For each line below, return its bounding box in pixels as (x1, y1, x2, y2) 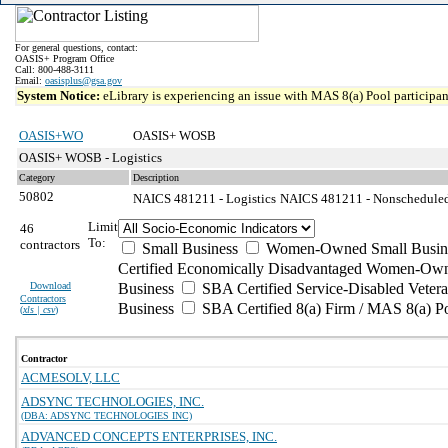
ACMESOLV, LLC (21, 370, 120, 385)
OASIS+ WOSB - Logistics (19, 150, 162, 165)
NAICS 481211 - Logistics (133, 191, 276, 206)
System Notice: (17, 88, 103, 103)
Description (133, 172, 179, 183)
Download (30, 280, 71, 291)
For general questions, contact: (15, 42, 138, 53)
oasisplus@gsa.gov (45, 75, 122, 86)
